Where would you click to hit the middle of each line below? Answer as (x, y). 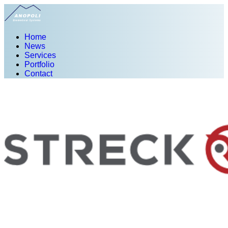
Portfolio (39, 64)
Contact (38, 74)
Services (40, 55)
